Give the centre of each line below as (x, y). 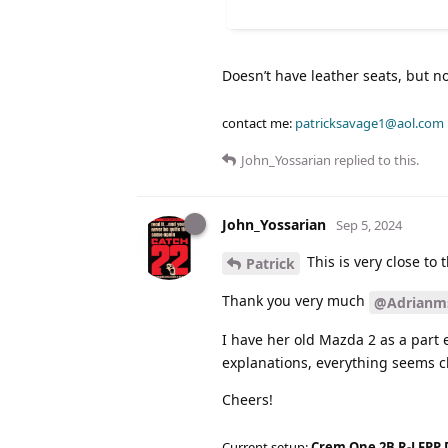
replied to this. (375, 160)
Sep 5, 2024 (369, 225)
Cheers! (247, 399)
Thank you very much (295, 301)
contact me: (258, 123)
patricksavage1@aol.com (369, 123)
